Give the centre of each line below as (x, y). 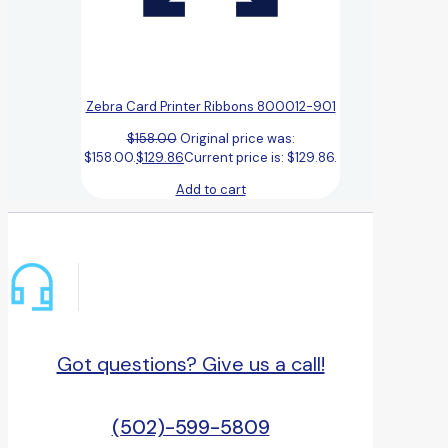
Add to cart (210, 189)
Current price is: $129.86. (260, 157)
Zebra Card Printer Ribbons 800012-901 (210, 106)
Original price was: (237, 138)
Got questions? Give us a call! (190, 364)
